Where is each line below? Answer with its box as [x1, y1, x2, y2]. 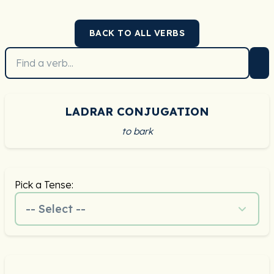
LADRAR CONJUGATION [65, 105, 209, 119]
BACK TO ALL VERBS [89, 28, 185, 39]
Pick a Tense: [15, 179, 73, 191]
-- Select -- [26, 202, 86, 216]
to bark [121, 125, 153, 137]
